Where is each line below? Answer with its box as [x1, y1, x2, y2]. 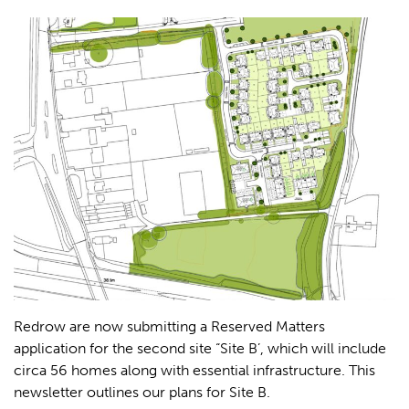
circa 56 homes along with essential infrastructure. [14, 361, 349, 379]
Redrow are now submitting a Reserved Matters [14, 317, 325, 335]
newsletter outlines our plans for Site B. [14, 383, 270, 401]
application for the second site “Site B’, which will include [14, 339, 386, 357]
